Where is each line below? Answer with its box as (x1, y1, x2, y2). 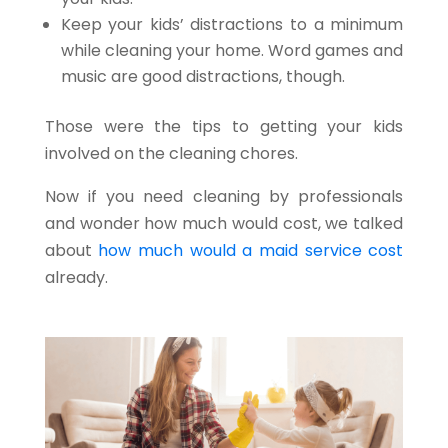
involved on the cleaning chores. (44, 142, 298, 166)
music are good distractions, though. (60, 65, 345, 89)
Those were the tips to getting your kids (44, 115, 404, 139)
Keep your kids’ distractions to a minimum (60, 13, 404, 37)
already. (44, 266, 108, 290)
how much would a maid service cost (98, 239, 404, 263)
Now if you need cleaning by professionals (44, 185, 404, 209)
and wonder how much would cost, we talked (44, 212, 404, 236)
